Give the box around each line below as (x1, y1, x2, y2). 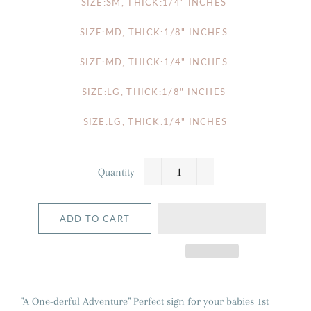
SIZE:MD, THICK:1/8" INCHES (80, 26, 228, 37)
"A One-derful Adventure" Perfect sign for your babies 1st (21, 295, 269, 308)
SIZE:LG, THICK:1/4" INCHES (83, 116, 228, 127)
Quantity (97, 166, 135, 178)
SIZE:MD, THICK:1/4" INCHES (80, 56, 228, 67)
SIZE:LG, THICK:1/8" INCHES (81, 86, 226, 97)
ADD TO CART (59, 213, 131, 224)
